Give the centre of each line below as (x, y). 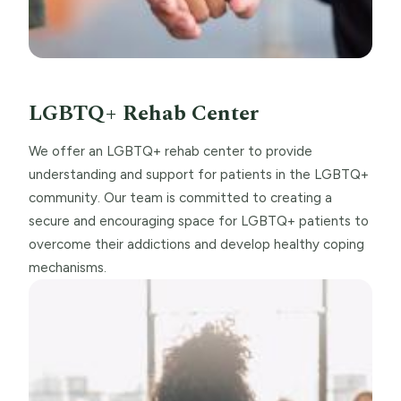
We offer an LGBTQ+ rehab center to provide (171, 151)
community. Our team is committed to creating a (180, 197)
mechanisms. (68, 267)
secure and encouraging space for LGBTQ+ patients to (199, 221)
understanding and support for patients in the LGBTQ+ (199, 174)
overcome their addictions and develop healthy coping (196, 244)
